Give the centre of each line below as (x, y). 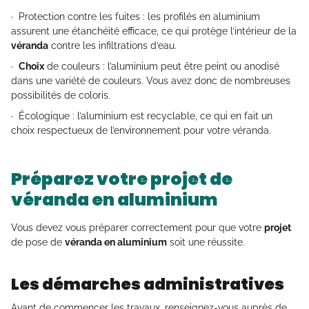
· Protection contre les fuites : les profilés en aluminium (136, 17)
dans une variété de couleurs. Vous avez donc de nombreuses (151, 81)
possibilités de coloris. (61, 96)
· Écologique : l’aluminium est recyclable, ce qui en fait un (142, 116)
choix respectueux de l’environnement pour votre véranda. (141, 131)
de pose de (38, 242)
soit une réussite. (206, 242)
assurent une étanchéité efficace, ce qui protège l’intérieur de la (154, 31)
